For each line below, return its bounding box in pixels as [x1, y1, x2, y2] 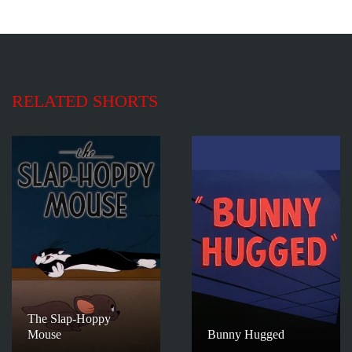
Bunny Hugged [207, 328, 284, 342]
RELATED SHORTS [12, 91, 158, 112]
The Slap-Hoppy [27, 312, 111, 326]
